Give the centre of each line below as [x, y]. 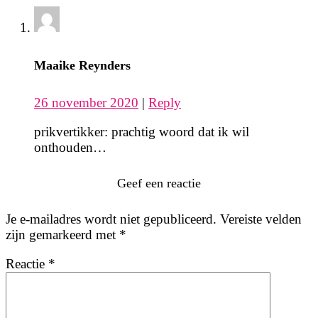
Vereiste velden [261, 219]
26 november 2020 [86, 103]
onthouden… [70, 148]
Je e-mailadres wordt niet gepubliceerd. [111, 219]
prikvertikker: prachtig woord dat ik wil [142, 132]
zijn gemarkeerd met [62, 235]
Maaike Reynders [82, 66]
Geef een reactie [159, 183]
